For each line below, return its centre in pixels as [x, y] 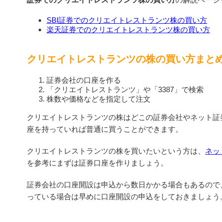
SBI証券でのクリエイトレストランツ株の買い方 [127, 20]
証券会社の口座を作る [84, 80]
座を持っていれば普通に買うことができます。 [105, 129]
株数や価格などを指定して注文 [99, 99]
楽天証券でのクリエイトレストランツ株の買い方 [128, 29]
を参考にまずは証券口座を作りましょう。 [97, 163]
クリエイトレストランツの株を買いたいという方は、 [116, 151]
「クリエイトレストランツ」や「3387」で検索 [125, 89]
